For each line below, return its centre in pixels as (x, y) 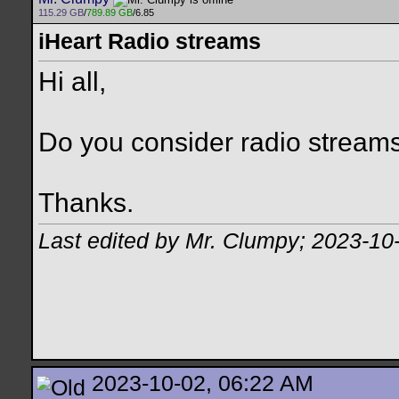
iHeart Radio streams (150, 41)
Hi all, (72, 82)
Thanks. (86, 203)
